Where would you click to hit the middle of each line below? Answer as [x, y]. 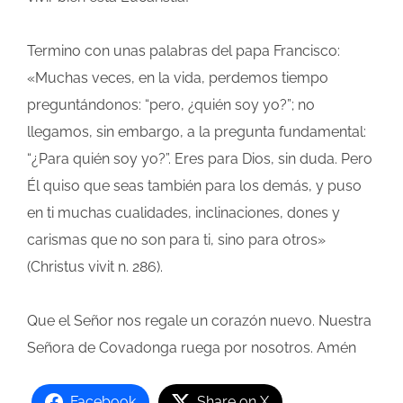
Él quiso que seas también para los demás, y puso [194, 186]
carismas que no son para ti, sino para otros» [176, 240]
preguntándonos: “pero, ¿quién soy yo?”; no [171, 105]
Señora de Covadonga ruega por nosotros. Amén [192, 348]
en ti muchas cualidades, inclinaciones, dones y [184, 213]
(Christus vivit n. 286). [95, 267]
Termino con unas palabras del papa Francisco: [184, 51]
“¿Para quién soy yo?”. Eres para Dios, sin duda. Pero [200, 159]
